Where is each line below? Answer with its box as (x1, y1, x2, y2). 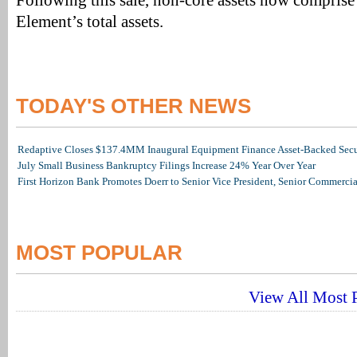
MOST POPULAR (16, 241, 182, 265)
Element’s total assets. (16, 13, 163, 30)
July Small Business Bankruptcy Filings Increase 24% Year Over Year (18, 159, 316, 171)
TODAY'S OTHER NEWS (16, 94, 251, 118)
